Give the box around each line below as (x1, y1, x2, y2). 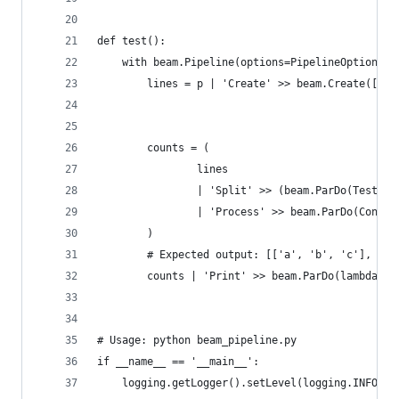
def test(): (97, 35, 166, 47)
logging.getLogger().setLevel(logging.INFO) (97, 377, 384, 389)
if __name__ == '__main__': (97, 355, 259, 368)
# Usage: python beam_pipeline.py (97, 334, 297, 346)
